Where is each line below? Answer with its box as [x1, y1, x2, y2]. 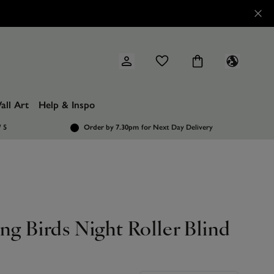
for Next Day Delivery [141, 123, 213, 131]
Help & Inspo [39, 99, 95, 111]
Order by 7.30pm [84, 123, 139, 131]
